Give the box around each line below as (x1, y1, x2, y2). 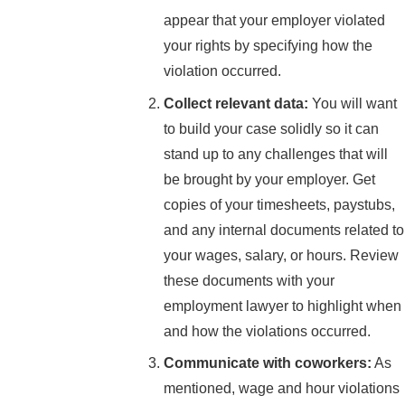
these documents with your (164, 272, 335, 288)
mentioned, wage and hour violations (164, 381, 400, 397)
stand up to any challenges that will (164, 146, 389, 162)
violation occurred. (164, 62, 282, 79)
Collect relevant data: (164, 95, 313, 111)
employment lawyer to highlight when (164, 297, 402, 314)
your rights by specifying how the (164, 37, 373, 53)
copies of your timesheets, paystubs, (164, 196, 396, 212)
